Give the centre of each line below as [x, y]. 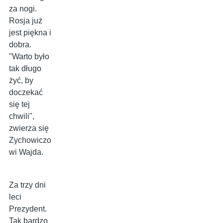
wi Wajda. [26, 152]
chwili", [22, 116]
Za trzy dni [27, 185]
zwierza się [29, 128]
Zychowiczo [30, 140]
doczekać [26, 93]
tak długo [25, 69]
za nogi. [23, 9]
